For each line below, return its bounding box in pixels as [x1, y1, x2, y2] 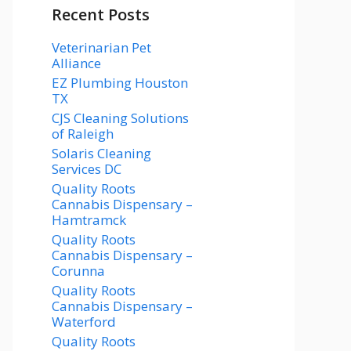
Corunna [52, 261, 105, 280]
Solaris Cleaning [52, 143, 151, 162]
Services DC [52, 159, 121, 178]
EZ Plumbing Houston [52, 73, 188, 92]
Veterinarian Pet [52, 38, 151, 56]
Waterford [52, 312, 116, 331]
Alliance [52, 53, 101, 72]
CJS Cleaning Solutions [52, 108, 189, 127]
